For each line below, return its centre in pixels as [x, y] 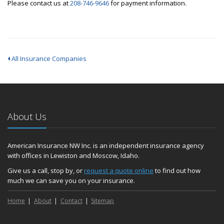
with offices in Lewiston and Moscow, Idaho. [73, 155]
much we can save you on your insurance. [71, 180]
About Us [27, 116]
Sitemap [103, 201]
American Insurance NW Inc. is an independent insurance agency [106, 145]
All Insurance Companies [48, 58]
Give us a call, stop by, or [46, 170]
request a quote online [119, 170]
